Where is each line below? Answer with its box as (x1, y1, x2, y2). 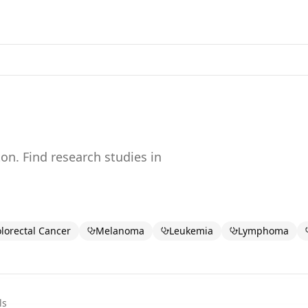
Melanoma (96, 224, 144, 237)
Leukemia (169, 224, 213, 237)
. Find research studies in (16, 148, 162, 165)
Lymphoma (238, 224, 289, 237)
